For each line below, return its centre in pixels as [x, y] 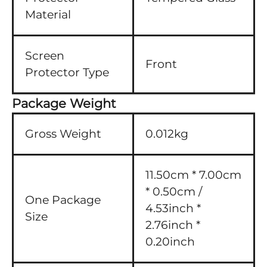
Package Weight [64, 103]
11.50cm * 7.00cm [193, 175]
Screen [45, 56]
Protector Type [67, 72]
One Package [63, 200]
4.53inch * [173, 208]
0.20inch [170, 242]
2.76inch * [173, 225]
